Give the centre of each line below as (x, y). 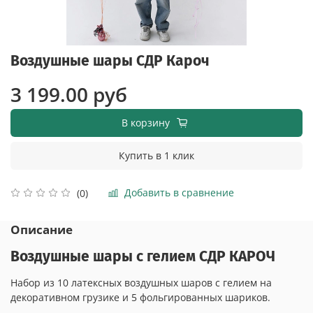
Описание (42, 230)
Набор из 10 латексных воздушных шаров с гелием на (141, 283)
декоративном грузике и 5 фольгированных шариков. (140, 298)
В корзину (146, 122)
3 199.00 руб (69, 94)
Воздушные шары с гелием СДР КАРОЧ (143, 257)
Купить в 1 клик (156, 155)
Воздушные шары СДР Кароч (110, 60)
